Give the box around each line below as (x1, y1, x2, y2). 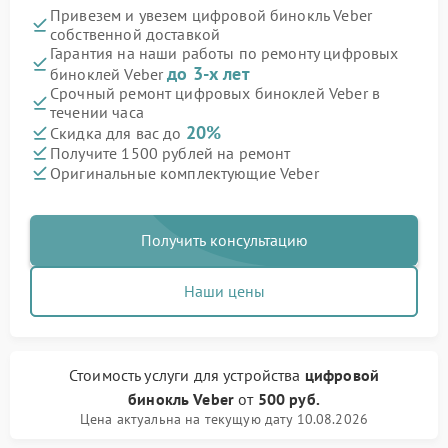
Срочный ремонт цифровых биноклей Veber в (50, 83, 380, 103)
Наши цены (183, 281, 265, 301)
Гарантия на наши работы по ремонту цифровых (50, 43, 399, 63)
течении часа (50, 102, 144, 122)
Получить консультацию (140, 230, 308, 250)
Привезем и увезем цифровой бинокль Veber (50, 5, 372, 25)
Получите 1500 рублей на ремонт (50, 142, 291, 163)
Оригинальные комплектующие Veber (50, 162, 319, 183)
